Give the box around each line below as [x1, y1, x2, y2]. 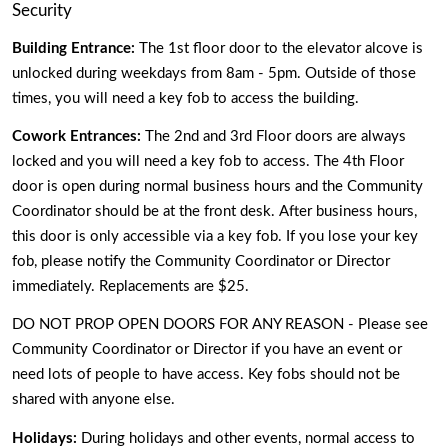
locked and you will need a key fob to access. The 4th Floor [12, 154, 404, 169]
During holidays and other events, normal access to [81, 430, 415, 446]
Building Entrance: [12, 40, 135, 56]
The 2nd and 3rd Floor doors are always [145, 129, 406, 144]
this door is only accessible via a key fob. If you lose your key [12, 229, 418, 244]
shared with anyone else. [12, 392, 175, 408]
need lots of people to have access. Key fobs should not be [12, 367, 400, 383]
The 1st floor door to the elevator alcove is [135, 40, 423, 56]
